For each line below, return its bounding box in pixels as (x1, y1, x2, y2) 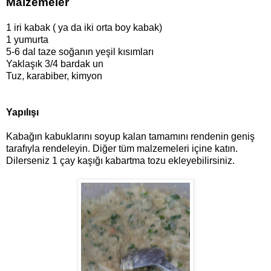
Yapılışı (6, 107, 39, 118)
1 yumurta (6, 34, 48, 45)
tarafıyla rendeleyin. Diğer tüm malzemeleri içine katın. (6, 143, 238, 154)
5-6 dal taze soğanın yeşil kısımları (6, 47, 154, 57)
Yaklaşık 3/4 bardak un (6, 59, 103, 70)
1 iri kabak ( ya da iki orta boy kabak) (6, 22, 162, 33)
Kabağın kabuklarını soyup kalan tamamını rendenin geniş (6, 131, 255, 142)
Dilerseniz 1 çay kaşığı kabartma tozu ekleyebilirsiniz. (6, 155, 235, 166)
